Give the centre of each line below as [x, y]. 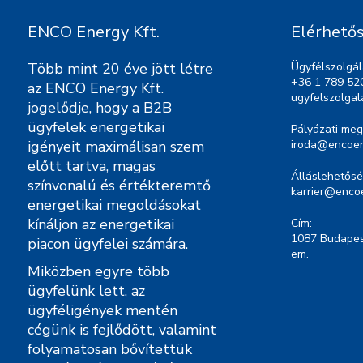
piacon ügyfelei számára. [108, 244]
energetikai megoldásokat [114, 205]
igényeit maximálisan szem [116, 147]
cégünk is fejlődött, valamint [122, 330]
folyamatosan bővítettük [110, 349]
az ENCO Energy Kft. [96, 88]
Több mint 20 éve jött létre [120, 69]
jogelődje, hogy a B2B [100, 108]
